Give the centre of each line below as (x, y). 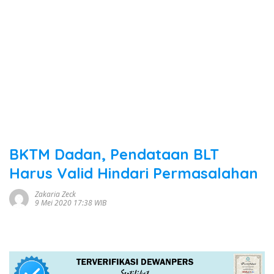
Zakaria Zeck (55, 194)
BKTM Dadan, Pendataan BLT (114, 154)
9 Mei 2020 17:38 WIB (71, 203)
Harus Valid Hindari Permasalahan (134, 173)
